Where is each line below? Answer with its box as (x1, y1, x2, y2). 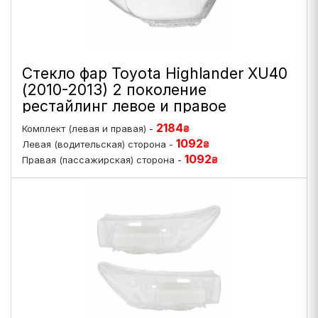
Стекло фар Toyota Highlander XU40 (22, 65, 287, 82)
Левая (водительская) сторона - (22, 138, 176, 150)
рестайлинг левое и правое (22, 97, 226, 115)
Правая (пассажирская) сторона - (22, 154, 185, 165)
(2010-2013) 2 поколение (22, 81, 207, 99)
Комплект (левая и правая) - (22, 123, 156, 134)
